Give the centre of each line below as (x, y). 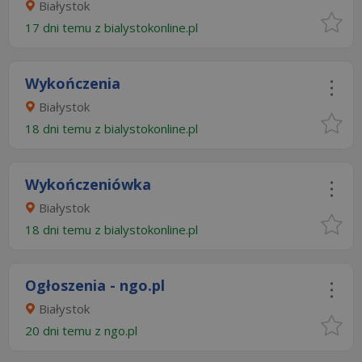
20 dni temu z (65, 330)
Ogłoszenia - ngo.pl (95, 285)
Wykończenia (73, 83)
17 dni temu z (65, 27)
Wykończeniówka (88, 184)
